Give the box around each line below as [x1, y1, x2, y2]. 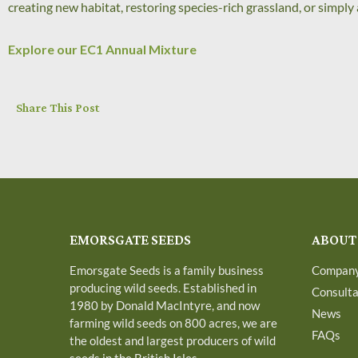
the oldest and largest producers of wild [70, 332, 276, 348]
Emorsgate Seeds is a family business [70, 262, 264, 277]
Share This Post [16, 101, 100, 115]
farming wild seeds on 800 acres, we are [70, 315, 277, 330]
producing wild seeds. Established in [70, 280, 257, 295]
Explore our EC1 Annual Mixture [8, 41, 197, 57]
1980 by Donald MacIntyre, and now [70, 297, 260, 312]
